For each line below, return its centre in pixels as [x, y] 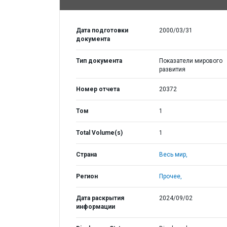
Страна [86, 155]
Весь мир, [173, 155]
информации [96, 207]
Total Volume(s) [99, 133]
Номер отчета [98, 89]
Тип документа [99, 61]
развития [172, 69]
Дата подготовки [102, 30]
